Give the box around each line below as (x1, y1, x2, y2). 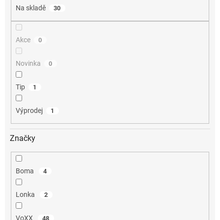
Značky (10, 133, 35, 143)
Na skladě (15, 4, 46, 12)
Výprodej (15, 107, 43, 115)
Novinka (15, 59, 41, 68)
